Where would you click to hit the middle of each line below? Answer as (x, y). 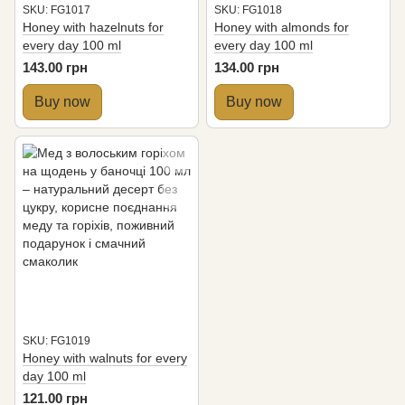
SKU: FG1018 (248, 10)
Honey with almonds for (282, 27)
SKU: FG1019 (57, 341)
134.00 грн (247, 67)
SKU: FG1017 (57, 10)
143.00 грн (55, 67)
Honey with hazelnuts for (93, 27)
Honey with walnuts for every (105, 358)
